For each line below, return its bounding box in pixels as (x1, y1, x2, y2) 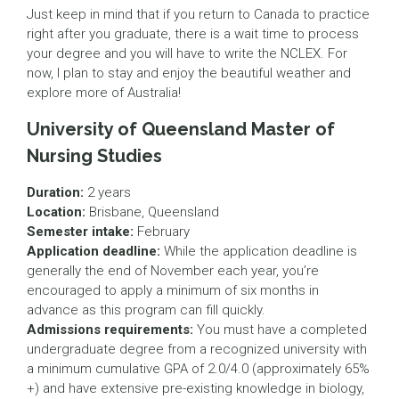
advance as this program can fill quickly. (27, 302, 265, 319)
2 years (84, 184, 131, 201)
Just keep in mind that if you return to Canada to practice (27, 6, 370, 23)
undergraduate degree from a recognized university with (27, 341, 367, 358)
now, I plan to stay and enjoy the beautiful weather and (27, 65, 351, 82)
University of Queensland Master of (27, 118, 335, 141)
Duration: (27, 184, 84, 201)
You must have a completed (193, 322, 367, 338)
